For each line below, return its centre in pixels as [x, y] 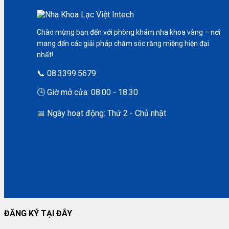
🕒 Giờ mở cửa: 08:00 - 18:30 [87, 92]
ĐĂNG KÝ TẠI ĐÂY [38, 214]
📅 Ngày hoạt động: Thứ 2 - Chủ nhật [101, 113]
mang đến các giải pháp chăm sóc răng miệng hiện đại [123, 43]
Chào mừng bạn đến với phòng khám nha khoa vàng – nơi [129, 32]
